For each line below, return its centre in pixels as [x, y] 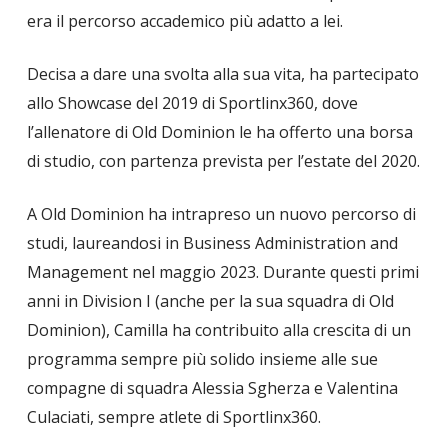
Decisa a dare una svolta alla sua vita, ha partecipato [222, 74]
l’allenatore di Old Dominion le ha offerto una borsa [219, 132]
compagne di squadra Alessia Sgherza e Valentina [212, 388]
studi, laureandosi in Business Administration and [212, 243]
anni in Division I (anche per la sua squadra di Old [210, 301]
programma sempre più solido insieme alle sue [202, 359]
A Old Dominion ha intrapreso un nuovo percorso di [221, 214]
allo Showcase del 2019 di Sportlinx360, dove [192, 103]
